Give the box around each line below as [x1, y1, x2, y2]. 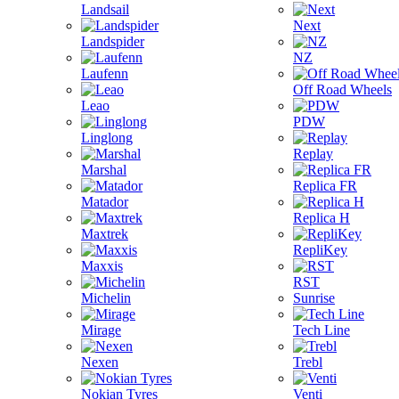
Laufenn [81, 66, 128, 81]
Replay [293, 146, 333, 161]
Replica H [293, 210, 350, 225]
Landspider [81, 34, 144, 49]
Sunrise [293, 290, 335, 305]
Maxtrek [81, 226, 128, 241]
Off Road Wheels [293, 82, 392, 97]
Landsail [81, 2, 129, 17]
